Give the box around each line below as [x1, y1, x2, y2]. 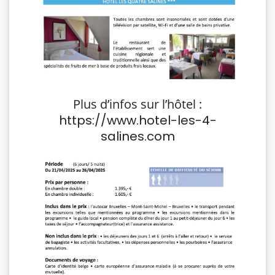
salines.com [100, 128, 175, 145]
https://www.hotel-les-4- [58, 112, 217, 130]
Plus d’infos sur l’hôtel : [73, 96, 202, 113]
